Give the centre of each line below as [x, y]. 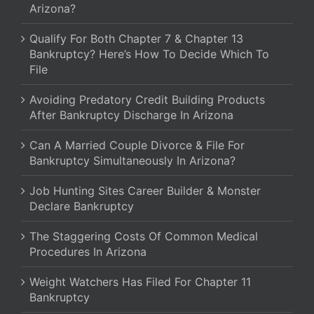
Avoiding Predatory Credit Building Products [147, 100]
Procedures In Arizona [88, 252]
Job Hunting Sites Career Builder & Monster [145, 191]
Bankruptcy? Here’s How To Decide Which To [149, 54]
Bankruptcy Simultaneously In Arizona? [132, 161]
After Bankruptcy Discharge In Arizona [131, 115]
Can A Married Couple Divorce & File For [137, 145]
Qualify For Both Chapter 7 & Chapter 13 [136, 39]
